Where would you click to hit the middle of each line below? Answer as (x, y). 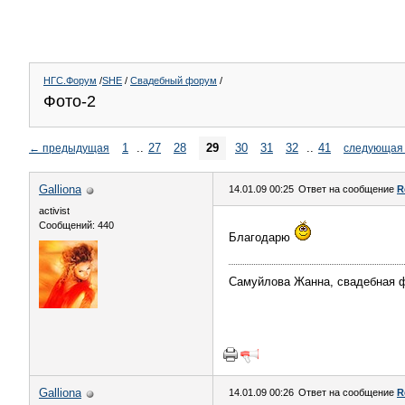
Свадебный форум (174, 80)
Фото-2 (70, 101)
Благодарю (261, 237)
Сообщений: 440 (76, 225)
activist (54, 211)
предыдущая (76, 148)
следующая (373, 148)
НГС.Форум (70, 80)
